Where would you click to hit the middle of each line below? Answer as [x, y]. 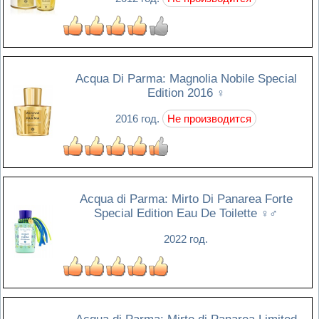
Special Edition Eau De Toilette [177, 213]
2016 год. [139, 118]
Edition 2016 [182, 93]
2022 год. [186, 239]
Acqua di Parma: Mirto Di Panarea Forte [186, 199]
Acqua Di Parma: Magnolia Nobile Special [186, 78]
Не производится [209, 118]
